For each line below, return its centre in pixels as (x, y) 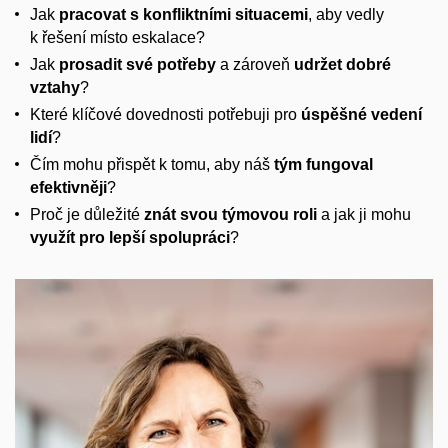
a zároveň (255, 65)
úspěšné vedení (361, 115)
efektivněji (68, 188)
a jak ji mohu (364, 215)
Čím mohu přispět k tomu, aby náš (152, 165)
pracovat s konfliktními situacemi (183, 15)
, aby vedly (346, 15)
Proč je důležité (87, 215)
